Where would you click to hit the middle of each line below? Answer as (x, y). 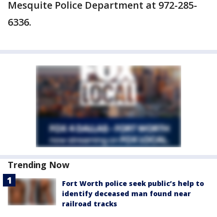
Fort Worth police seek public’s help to (133, 183)
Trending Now (39, 165)
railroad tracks (90, 204)
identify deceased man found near (126, 194)
